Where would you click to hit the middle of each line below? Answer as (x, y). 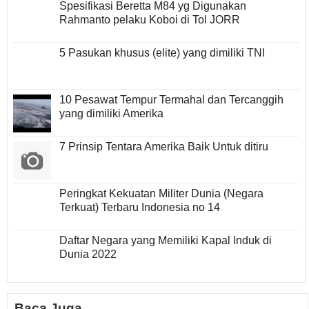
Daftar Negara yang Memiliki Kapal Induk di (166, 241)
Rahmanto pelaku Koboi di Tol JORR (150, 20)
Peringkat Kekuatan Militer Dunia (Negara (161, 194)
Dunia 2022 (88, 255)
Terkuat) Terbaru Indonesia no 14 (140, 208)
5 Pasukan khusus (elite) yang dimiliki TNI (162, 53)
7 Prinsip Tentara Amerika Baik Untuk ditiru (164, 147)
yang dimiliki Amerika (111, 114)
